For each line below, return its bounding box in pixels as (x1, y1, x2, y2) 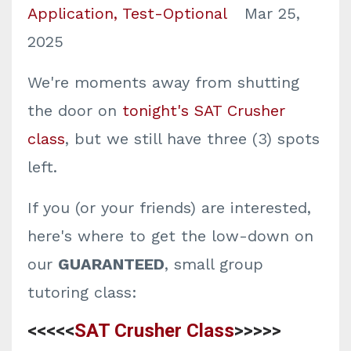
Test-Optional (122, 4, 226, 23)
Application (27, 4, 114, 23)
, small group (165, 255, 263, 273)
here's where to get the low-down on (27, 226, 313, 245)
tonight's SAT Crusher (122, 101, 285, 120)
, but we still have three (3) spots (65, 129, 320, 148)
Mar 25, (244, 4, 300, 23)
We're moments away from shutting (27, 73, 299, 92)
